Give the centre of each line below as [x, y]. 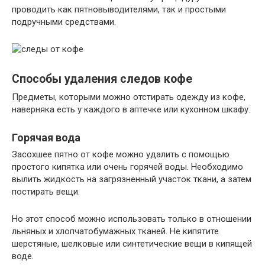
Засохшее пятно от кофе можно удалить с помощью [121, 154]
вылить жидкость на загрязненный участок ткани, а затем [132, 179]
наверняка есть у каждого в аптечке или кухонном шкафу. [131, 109]
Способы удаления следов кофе [102, 79]
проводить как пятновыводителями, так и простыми [119, 9]
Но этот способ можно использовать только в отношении [132, 219]
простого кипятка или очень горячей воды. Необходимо [127, 167]
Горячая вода [46, 137]
